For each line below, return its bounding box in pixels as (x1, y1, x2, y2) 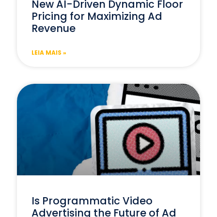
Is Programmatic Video (31, 194, 153, 208)
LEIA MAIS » (31, 48, 66, 57)
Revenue (31, 21, 76, 36)
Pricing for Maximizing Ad (31, 9, 162, 24)
